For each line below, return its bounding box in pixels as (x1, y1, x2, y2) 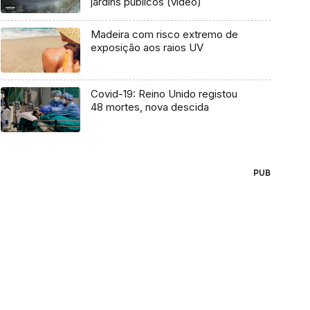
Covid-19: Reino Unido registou (90, 86, 237, 100)
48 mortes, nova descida (90, 100, 209, 113)
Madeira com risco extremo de (90, 28, 238, 42)
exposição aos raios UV (90, 41, 203, 55)
